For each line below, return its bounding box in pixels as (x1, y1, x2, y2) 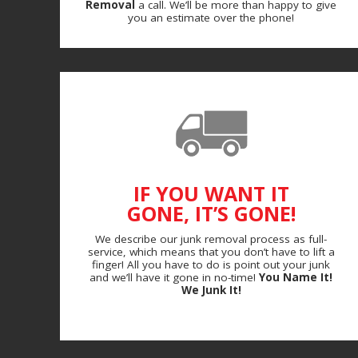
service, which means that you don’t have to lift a (87, 244, 335, 259)
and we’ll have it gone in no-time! (89, 269, 259, 284)
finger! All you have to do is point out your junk (92, 257, 330, 272)
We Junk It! (181, 282, 241, 297)
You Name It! (259, 269, 332, 284)
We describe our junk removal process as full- (95, 231, 327, 246)
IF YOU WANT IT (133, 179, 289, 207)
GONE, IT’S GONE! (126, 199, 296, 227)
